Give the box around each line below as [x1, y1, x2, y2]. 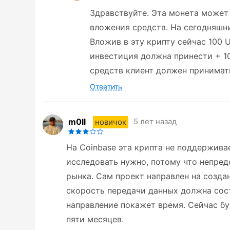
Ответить [90, 82, 122, 91]
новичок [95, 117, 126, 127]
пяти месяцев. [66, 214, 124, 225]
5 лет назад [133, 117, 177, 127]
